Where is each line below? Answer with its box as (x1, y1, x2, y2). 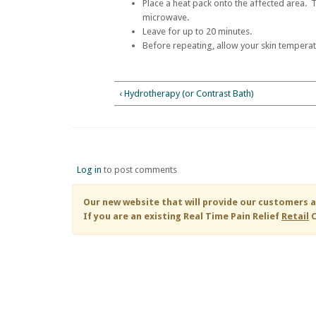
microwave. (142, 12, 189, 23)
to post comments (101, 164, 177, 175)
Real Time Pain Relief (183, 211, 279, 221)
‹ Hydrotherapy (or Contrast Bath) (119, 87, 254, 99)
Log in (76, 164, 102, 175)
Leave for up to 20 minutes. (142, 26, 252, 37)
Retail (281, 211, 309, 221)
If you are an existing (83, 211, 183, 221)
